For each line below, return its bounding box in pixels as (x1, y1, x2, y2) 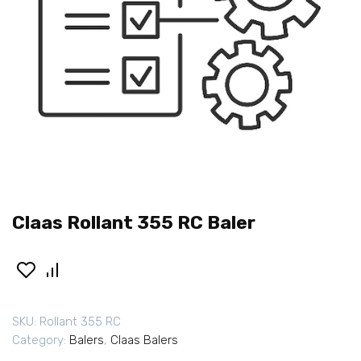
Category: (12, 333, 69, 348)
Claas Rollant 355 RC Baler (12, 211, 255, 234)
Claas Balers (110, 333, 178, 348)
